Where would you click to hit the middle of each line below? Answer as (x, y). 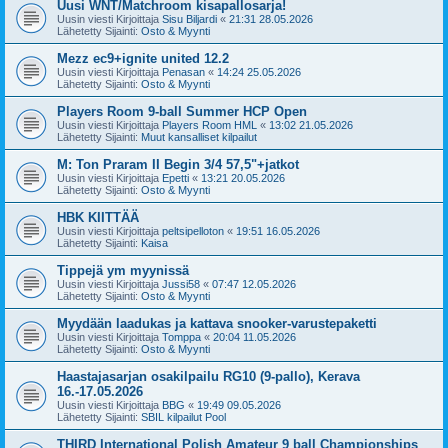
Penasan (183, 71)
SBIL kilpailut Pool (183, 416)
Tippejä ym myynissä (123, 270)
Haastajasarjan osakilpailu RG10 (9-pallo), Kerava (208, 376)
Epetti (175, 177)
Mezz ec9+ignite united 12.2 (143, 58)
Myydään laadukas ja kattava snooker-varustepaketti (217, 323)
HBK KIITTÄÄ (98, 217)
